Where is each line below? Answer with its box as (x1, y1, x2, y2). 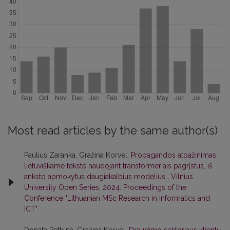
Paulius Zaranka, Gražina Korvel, (24, 151, 131, 160)
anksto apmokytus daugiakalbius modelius (24, 172, 167, 181)
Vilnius (171, 172, 193, 181)
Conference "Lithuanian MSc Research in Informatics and (24, 194, 210, 203)
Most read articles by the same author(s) (8, 124, 218, 138)
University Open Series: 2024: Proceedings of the (24, 183, 186, 192)
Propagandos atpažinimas (131, 151, 216, 160)
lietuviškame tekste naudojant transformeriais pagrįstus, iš (24, 162, 213, 170)
